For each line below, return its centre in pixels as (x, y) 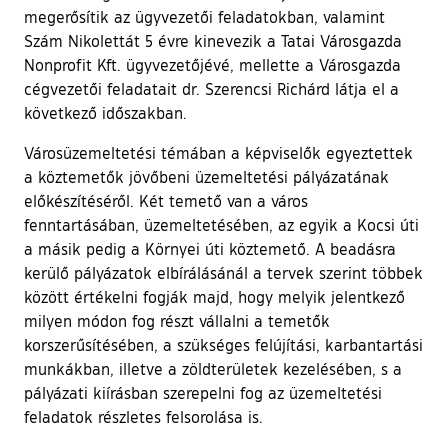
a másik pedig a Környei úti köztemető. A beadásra (210, 248)
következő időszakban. (105, 112)
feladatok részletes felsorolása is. (143, 416)
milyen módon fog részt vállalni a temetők (177, 320)
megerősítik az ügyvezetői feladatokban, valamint (204, 16)
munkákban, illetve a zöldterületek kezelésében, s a (213, 368)
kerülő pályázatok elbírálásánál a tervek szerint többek (223, 272)
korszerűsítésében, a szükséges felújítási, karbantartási (223, 344)
